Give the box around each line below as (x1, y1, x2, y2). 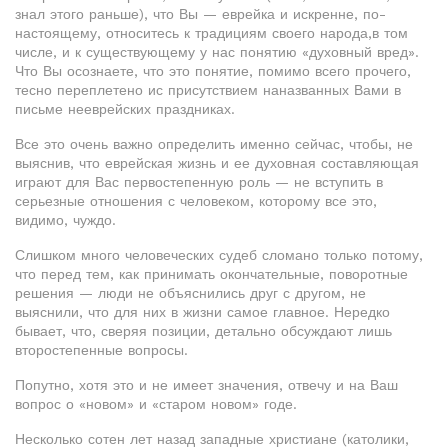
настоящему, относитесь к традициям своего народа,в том (15, 25, 408, 42)
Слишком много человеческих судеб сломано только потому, (15, 247, 423, 264)
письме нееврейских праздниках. (15, 101, 235, 118)
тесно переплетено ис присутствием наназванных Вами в (15, 82, 401, 99)
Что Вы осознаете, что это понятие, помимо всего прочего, (15, 63, 411, 80)
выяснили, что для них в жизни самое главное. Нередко (15, 304, 390, 321)
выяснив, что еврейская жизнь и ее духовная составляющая (15, 155, 419, 172)
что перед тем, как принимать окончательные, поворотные (15, 266, 408, 283)
